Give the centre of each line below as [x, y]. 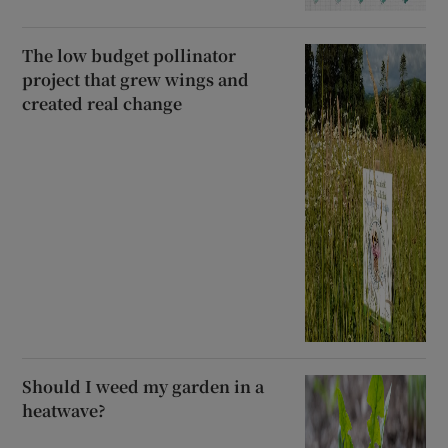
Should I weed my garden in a [143, 387]
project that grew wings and [136, 80]
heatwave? [64, 411]
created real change [102, 104]
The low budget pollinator [129, 56]
